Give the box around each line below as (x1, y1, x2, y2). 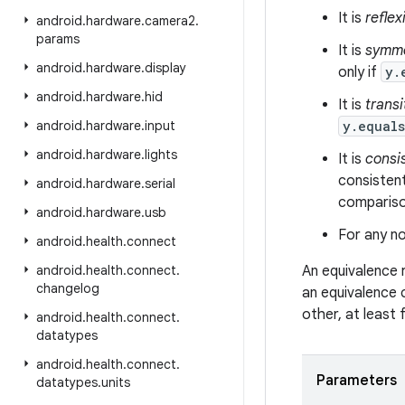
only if (338, 63, 381, 81)
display (145, 60, 186, 76)
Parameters (316, 372, 397, 390)
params (36, 31, 80, 47)
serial (145, 175, 175, 192)
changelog (36, 280, 99, 297)
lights (145, 146, 177, 163)
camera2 (145, 13, 195, 29)
